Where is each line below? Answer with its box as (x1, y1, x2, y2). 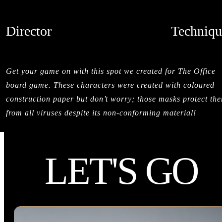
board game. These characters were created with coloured (6, 81, 215, 89)
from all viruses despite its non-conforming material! (6, 109, 196, 117)
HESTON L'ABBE (6, 40, 55, 47)
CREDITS (104, 44, 130, 51)
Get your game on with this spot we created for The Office (6, 67, 216, 75)
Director (6, 23, 52, 39)
